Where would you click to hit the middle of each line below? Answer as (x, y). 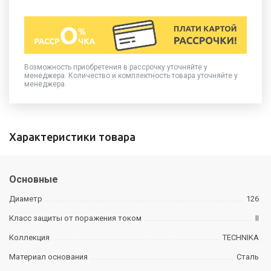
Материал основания (48, 256)
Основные (34, 179)
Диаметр (26, 198)
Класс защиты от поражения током (75, 218)
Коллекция (29, 237)
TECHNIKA (240, 237)
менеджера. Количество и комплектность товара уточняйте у (131, 75)
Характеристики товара (72, 136)
